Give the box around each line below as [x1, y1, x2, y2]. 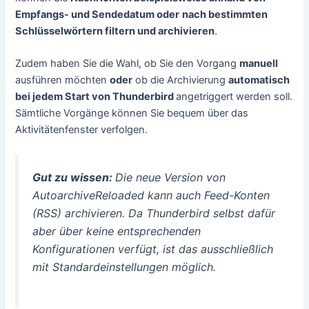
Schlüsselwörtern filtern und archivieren [15, 24, 215, 37]
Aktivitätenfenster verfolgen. [15, 123, 148, 137]
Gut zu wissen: [32, 170, 116, 185]
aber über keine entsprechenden [32, 224, 201, 239]
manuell [239, 57, 279, 70]
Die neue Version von [115, 170, 226, 185]
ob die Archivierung [132, 74, 229, 87]
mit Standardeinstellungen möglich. [32, 260, 217, 275]
